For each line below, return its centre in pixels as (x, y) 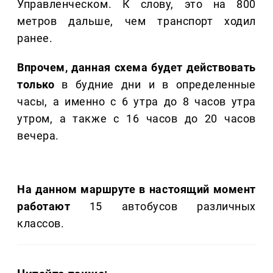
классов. (41, 224)
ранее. (35, 38)
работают (44, 207)
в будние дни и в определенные (155, 85)
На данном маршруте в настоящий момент (136, 190)
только (36, 85)
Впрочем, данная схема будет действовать (136, 68)
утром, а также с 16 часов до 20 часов (136, 119)
